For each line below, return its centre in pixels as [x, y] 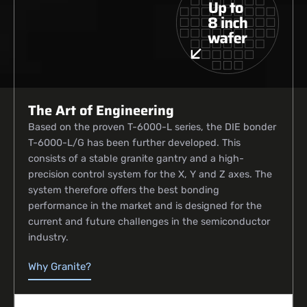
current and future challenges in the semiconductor [149, 221]
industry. [48, 237]
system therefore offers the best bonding [124, 190]
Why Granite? [60, 267]
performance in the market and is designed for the [145, 206]
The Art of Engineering [101, 110]
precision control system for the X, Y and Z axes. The [150, 174]
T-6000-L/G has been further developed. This [134, 143]
